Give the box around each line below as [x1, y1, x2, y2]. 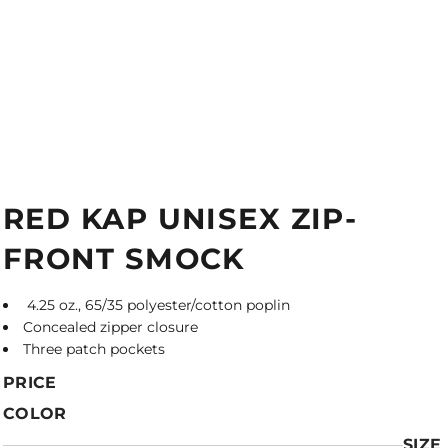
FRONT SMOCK [3, 241, 245, 276]
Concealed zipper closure [23, 318, 198, 336]
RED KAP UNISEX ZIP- [3, 201, 358, 236]
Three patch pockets [23, 340, 169, 358]
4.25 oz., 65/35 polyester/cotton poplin [23, 296, 290, 314]
